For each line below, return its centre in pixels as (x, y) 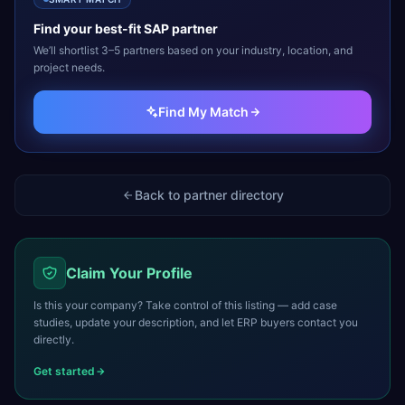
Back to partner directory (209, 194)
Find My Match (203, 111)
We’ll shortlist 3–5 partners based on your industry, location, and (193, 50)
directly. (54, 339)
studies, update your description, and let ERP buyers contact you (196, 322)
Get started (64, 371)
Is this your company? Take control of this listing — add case (185, 305)
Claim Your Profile (129, 273)
